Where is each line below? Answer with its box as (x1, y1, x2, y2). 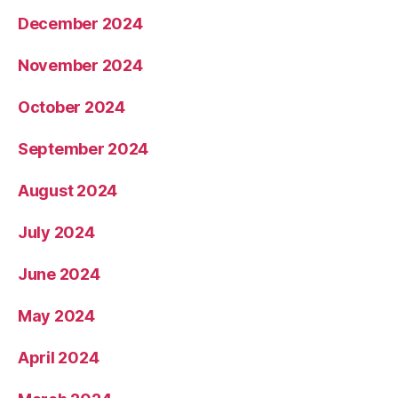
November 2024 (18, 56, 143, 76)
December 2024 (18, 14, 143, 34)
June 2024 (18, 265, 100, 284)
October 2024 (18, 98, 125, 117)
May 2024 (18, 306, 95, 326)
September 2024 (18, 139, 149, 159)
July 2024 (18, 223, 95, 243)
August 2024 (18, 181, 118, 201)
